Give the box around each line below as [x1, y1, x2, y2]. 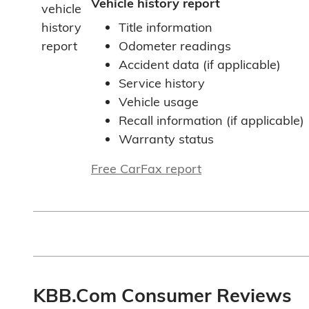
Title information [119, 19, 212, 36]
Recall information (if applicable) [119, 112, 304, 129]
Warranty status [119, 131, 214, 148]
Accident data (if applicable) [119, 57, 281, 73]
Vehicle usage [119, 94, 199, 110]
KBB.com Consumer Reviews [33, 283, 292, 308]
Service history [119, 75, 205, 92]
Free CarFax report [91, 161, 201, 177]
